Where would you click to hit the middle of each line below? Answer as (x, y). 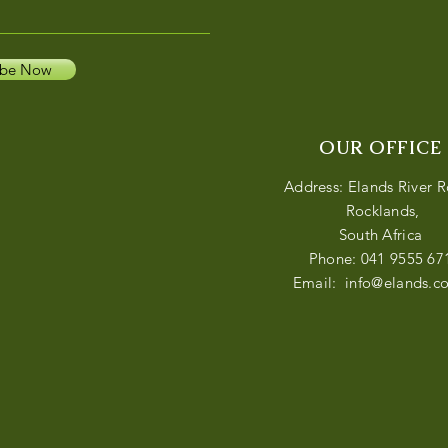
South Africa (380, 235)
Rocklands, (380, 211)
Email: (319, 283)
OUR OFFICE (380, 148)
